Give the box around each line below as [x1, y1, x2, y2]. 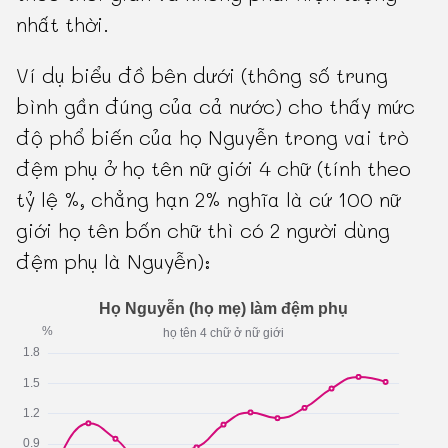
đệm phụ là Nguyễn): [16, 247, 212, 274]
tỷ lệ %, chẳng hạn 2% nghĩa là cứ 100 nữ [16, 185, 402, 212]
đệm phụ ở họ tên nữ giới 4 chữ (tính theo [16, 154, 412, 181]
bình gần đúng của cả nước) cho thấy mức [16, 92, 416, 119]
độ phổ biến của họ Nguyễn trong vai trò [16, 123, 410, 150]
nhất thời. [16, 10, 110, 37]
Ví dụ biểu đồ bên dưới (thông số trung [16, 61, 389, 88]
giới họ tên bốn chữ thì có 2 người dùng [16, 216, 391, 243]
